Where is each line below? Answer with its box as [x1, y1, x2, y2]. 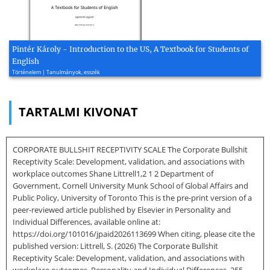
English [12, 57, 39, 66]
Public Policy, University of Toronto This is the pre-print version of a [13, 192, 252, 204]
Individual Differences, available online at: [13, 216, 160, 228]
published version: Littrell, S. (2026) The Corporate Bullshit [13, 240, 218, 252]
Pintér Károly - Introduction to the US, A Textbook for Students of [12, 45, 249, 54]
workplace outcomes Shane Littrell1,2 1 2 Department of [13, 168, 213, 180]
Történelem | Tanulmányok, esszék [12, 68, 100, 77]
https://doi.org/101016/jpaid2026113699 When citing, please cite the [13, 228, 255, 240]
